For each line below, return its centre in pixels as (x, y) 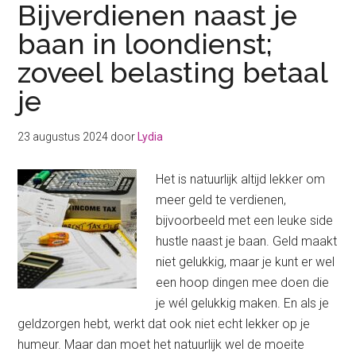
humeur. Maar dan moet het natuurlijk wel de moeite (161, 345)
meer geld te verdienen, (221, 200)
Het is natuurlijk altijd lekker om (241, 180)
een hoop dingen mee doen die (243, 283)
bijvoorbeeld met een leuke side (245, 221)
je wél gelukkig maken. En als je (243, 304)
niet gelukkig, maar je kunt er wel (246, 262)
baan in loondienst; (145, 44)
